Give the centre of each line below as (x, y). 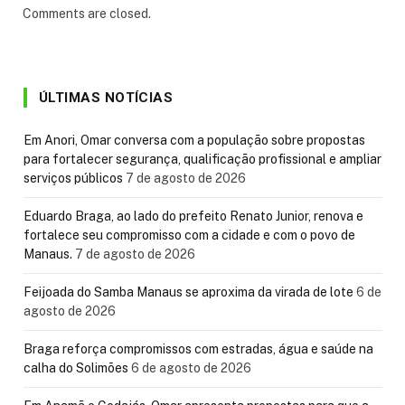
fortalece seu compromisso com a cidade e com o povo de (189, 235)
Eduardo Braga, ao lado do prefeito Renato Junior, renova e (193, 216)
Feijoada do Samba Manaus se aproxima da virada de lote (188, 292)
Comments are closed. (87, 13)
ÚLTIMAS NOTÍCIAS (106, 97)
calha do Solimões (76, 367)
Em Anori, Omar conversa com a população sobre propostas (194, 140)
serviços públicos (73, 178)
